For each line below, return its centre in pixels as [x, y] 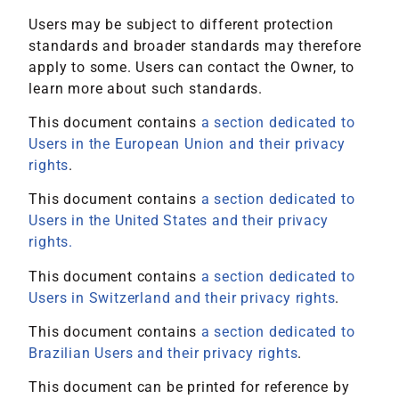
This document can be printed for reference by [189, 387]
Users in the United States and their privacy [179, 221]
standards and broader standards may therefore [195, 45]
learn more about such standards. [146, 88]
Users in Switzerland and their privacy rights [182, 297]
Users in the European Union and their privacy [187, 143]
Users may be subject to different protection [181, 24]
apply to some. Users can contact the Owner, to [192, 67]
